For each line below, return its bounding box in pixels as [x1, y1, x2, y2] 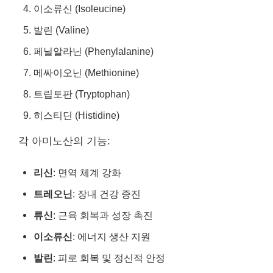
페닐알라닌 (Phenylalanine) [34, 45, 154, 57]
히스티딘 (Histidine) [34, 109, 119, 121]
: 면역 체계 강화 [53, 167, 121, 178]
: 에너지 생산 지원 [73, 231, 151, 242]
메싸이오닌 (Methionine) [34, 66, 139, 78]
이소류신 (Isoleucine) [34, 2, 126, 14]
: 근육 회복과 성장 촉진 [53, 210, 153, 221]
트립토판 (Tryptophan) [34, 88, 130, 99]
